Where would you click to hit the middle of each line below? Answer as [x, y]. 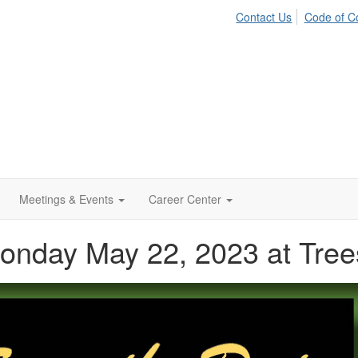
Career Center [185, 199]
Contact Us [264, 17]
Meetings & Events [66, 199]
